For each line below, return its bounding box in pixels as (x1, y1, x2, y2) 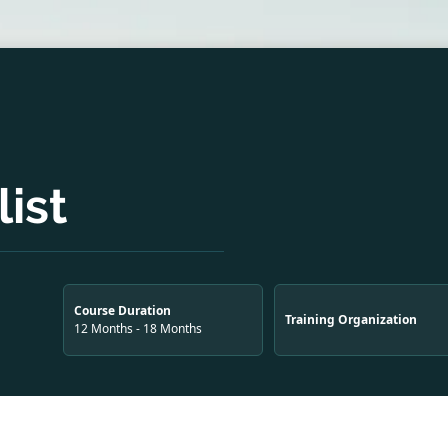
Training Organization (285, 311, 417, 328)
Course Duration (74, 302, 171, 319)
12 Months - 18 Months (74, 320, 202, 337)
